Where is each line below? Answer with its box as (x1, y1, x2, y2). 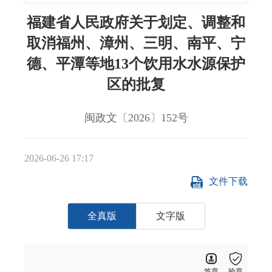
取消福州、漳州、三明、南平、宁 (27, 35, 245, 51)
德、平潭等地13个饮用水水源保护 (27, 55, 245, 72)
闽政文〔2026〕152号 (84, 111, 188, 124)
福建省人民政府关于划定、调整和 (27, 14, 245, 30)
